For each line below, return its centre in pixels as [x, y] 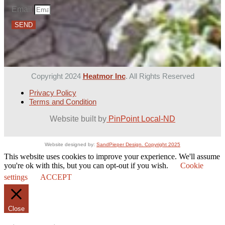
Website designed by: [71, 144]
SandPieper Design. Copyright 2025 [138, 144]
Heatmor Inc [104, 76]
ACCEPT [56, 177]
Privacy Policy [53, 92]
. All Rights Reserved [160, 76]
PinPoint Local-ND [141, 119]
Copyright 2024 [57, 76]
